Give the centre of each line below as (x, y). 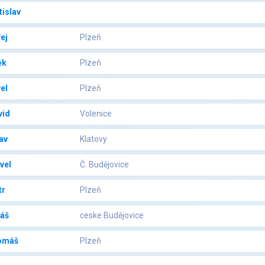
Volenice (96, 114)
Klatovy (93, 139)
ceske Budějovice (112, 216)
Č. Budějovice (104, 165)
